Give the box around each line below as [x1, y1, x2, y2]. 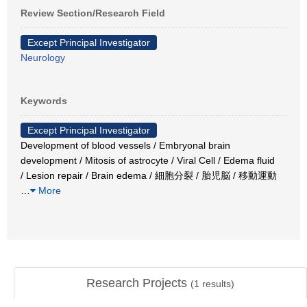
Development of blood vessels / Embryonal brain [21, 140, 230, 151]
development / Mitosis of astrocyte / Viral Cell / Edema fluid [21, 155, 275, 166]
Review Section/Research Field [21, 8, 165, 19]
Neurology [21, 52, 65, 63]
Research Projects [86, 276, 191, 290]
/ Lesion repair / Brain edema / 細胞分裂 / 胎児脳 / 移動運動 [21, 170, 277, 181]
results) [199, 278, 234, 289]
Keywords [21, 95, 67, 106]
